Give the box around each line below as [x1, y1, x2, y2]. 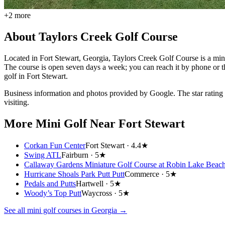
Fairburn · [61, 150, 95, 159]
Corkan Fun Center [24, 141, 85, 150]
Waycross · [81, 188, 119, 197]
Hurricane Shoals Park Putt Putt [24, 169, 125, 178]
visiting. [4, 97, 29, 106]
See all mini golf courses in [4, 205, 91, 214]
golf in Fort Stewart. [4, 71, 68, 80]
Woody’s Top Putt [24, 188, 81, 197]
